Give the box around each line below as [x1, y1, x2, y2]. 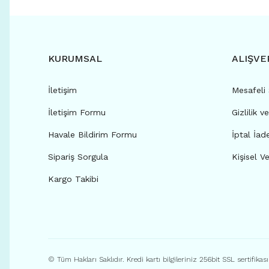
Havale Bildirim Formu [48, 130, 137, 139]
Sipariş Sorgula [48, 152, 108, 162]
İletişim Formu [48, 107, 106, 117]
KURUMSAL [48, 53, 102, 64]
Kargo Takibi [48, 174, 98, 184]
